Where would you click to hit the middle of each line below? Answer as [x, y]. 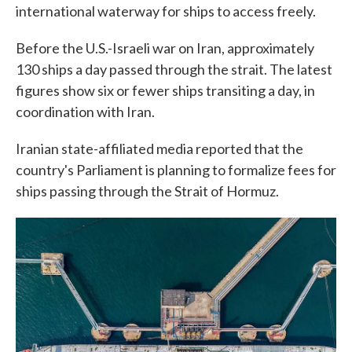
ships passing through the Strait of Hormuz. [147, 191]
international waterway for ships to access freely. [166, 11]
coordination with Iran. [85, 112]
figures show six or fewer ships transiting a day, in [165, 90]
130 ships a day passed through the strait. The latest [174, 69]
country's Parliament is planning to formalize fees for [176, 170]
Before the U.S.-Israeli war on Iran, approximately [165, 48]
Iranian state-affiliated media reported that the [159, 148]
